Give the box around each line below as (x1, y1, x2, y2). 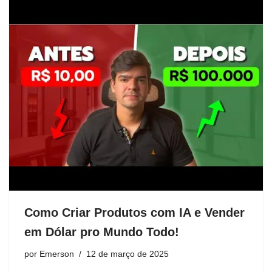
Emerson (39, 249, 74, 259)
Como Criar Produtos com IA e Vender (24, 205, 245, 219)
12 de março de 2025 (86, 249, 169, 259)
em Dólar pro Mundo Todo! (24, 225, 179, 239)
